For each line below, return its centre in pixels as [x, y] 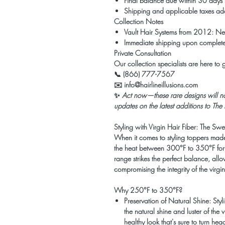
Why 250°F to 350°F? [148, 190]
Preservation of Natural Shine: [167, 201]
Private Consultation [143, 53]
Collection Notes [139, 21]
